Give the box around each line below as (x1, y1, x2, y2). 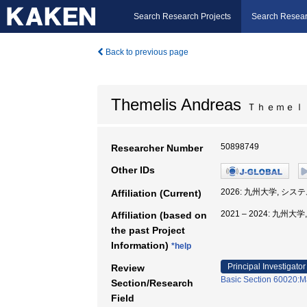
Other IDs (111, 164, 155, 175)
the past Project (111, 225, 185, 236)
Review (111, 262, 145, 273)
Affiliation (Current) (111, 188, 201, 199)
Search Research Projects (134, 12, 231, 21)
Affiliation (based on (111, 210, 207, 221)
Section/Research (111, 278, 193, 288)
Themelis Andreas (111, 95, 241, 114)
